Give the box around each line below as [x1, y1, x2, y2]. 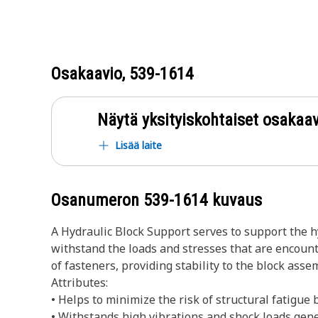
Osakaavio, [51, 64, 129, 84]
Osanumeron [51, 190, 143, 210]
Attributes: [51, 275, 108, 290]
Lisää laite [115, 138, 162, 152]
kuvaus [208, 190, 262, 210]
